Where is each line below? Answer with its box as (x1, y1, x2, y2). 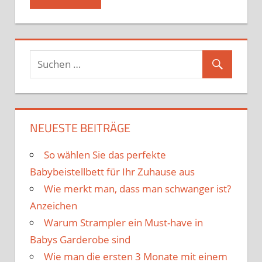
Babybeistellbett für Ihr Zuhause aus (30, 164, 195, 178)
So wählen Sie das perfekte (44, 147, 166, 161)
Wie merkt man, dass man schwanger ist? (44, 181, 231, 195)
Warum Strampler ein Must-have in (44, 215, 203, 229)
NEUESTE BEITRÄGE (30, 118, 130, 137)
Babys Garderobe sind (30, 232, 130, 246)
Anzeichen (30, 198, 77, 212)
